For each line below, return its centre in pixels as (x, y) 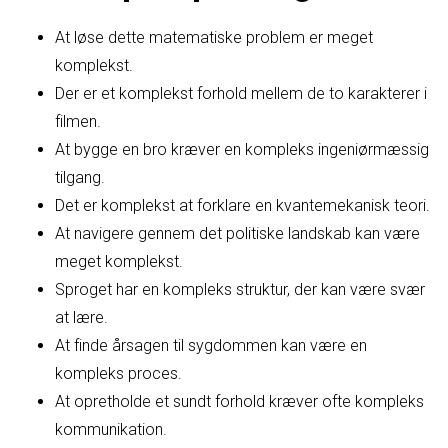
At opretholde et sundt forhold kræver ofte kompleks (239, 402)
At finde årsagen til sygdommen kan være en (211, 346)
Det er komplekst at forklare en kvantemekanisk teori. (242, 206)
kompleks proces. (118, 374)
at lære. (81, 318)
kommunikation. (111, 430)
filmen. (78, 122)
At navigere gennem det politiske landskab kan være (237, 234)
